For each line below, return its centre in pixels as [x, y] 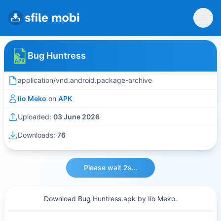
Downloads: [37, 135]
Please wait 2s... [110, 167]
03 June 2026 [76, 117]
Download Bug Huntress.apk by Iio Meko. [110, 199]
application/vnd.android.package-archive [85, 80]
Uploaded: [36, 117]
